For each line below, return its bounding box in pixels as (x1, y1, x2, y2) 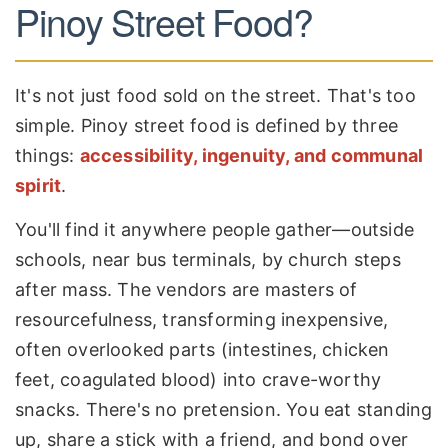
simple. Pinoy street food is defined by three (15, 115, 399, 137)
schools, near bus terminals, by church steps (15, 248, 401, 270)
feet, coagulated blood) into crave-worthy (15, 368, 382, 390)
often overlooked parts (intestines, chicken (15, 338, 390, 360)
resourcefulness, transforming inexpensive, (15, 308, 389, 330)
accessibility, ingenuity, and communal (79, 145, 424, 167)
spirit (15, 175, 62, 197)
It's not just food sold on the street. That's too (15, 85, 416, 107)
